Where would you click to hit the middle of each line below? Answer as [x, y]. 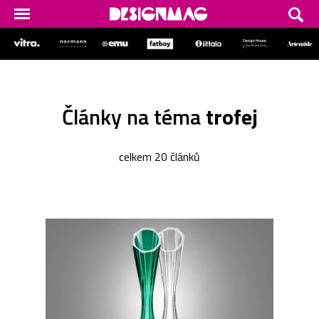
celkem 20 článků [159, 156]
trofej [231, 116]
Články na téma [134, 116]
